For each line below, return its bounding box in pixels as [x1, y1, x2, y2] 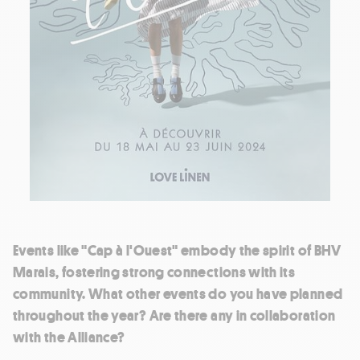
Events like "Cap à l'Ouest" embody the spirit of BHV [13, 240, 342, 260]
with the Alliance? [13, 327, 125, 347]
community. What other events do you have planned [13, 284, 343, 304]
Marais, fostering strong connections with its [13, 262, 296, 282]
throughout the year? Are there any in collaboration [13, 305, 336, 325]
